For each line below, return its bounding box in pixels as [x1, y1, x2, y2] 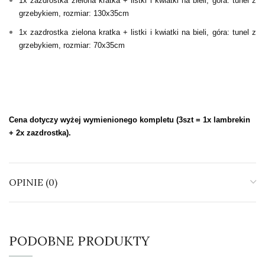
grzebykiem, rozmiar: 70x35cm [19, 41, 127, 50]
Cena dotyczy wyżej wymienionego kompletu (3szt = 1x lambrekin [9, 115, 250, 125]
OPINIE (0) [9, 176, 57, 189]
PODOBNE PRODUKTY [9, 232, 150, 250]
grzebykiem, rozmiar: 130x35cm [19, 9, 131, 18]
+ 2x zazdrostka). [9, 128, 71, 138]
